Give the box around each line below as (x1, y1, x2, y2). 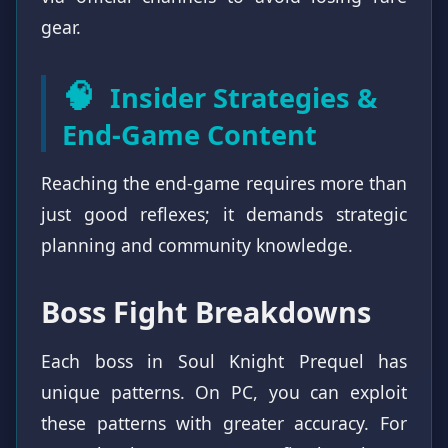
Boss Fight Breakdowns (41, 291, 371, 331)
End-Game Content (62, 115, 317, 153)
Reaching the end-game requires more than (41, 170, 407, 195)
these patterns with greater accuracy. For (41, 410, 407, 435)
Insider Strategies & (103, 78, 377, 116)
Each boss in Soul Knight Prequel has (41, 348, 407, 373)
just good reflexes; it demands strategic (41, 201, 407, 226)
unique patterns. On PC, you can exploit (41, 379, 407, 404)
